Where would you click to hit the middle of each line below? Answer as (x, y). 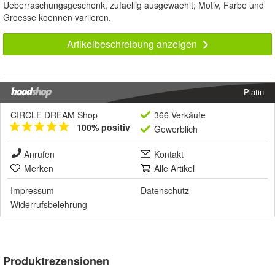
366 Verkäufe (180, 115)
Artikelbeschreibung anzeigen (133, 44)
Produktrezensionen (56, 261)
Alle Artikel (174, 168)
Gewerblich (176, 129)
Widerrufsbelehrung (49, 205)
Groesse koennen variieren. (57, 17)
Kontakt (169, 154)
